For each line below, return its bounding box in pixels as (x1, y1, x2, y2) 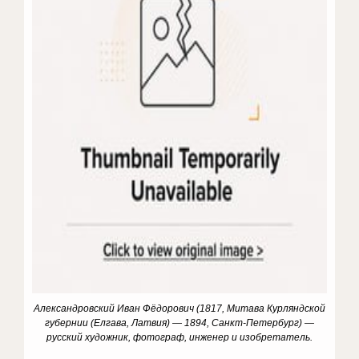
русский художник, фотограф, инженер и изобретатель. (46, 332, 313, 343)
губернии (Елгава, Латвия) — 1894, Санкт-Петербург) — (45, 317, 314, 329)
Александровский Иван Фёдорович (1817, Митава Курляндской (34, 303, 325, 314)
